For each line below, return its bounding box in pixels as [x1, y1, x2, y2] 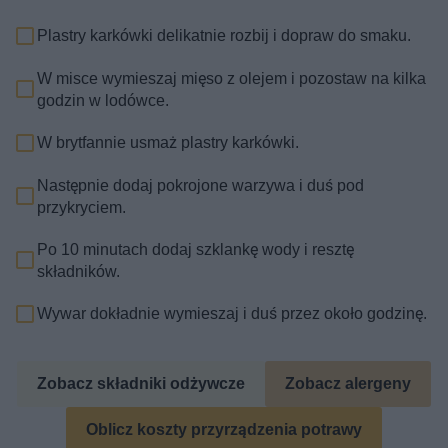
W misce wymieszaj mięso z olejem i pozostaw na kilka [37, 68, 427, 88]
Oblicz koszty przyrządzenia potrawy [85, 419, 362, 439]
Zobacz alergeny [284, 373, 411, 393]
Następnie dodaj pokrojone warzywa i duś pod [37, 175, 365, 195]
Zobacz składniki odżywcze [36, 373, 245, 393]
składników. [37, 261, 121, 281]
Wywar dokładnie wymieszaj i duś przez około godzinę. [37, 304, 428, 324]
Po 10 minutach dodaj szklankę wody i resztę [37, 239, 355, 259]
